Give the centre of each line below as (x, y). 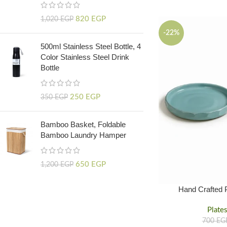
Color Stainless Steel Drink (85, 57)
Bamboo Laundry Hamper (83, 135)
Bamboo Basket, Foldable (83, 124)
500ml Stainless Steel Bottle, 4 (91, 46)
